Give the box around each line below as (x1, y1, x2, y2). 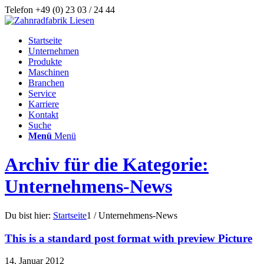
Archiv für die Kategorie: (5, 154, 209, 176)
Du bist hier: (5, 210, 51, 220)
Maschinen (28, 67, 69, 77)
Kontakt (28, 110, 58, 120)
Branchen (28, 78, 64, 88)
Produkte (28, 57, 62, 67)
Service (28, 88, 56, 98)
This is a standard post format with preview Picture (5, 232, 252, 245)
